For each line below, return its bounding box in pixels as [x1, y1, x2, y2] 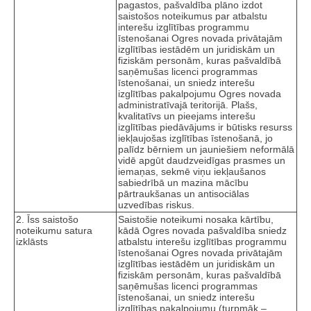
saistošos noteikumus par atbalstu [118, 10, 267, 22]
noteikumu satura [16, 225, 92, 237]
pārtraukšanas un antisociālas [118, 188, 249, 200]
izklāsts [16, 236, 48, 248]
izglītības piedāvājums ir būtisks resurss [118, 121, 292, 133]
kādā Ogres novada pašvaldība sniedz [118, 225, 287, 237]
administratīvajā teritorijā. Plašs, [118, 99, 258, 111]
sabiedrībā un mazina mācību [118, 177, 249, 189]
